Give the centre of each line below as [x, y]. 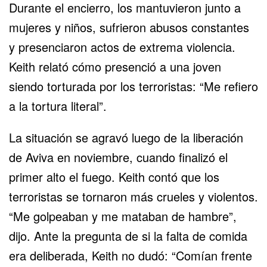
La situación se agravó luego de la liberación [126, 137]
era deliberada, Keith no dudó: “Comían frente [131, 255]
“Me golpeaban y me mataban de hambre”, [123, 216]
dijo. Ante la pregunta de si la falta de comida [128, 235]
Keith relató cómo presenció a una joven [115, 66]
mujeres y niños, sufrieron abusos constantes [129, 27]
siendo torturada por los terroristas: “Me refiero [133, 86]
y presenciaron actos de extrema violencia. [122, 46]
